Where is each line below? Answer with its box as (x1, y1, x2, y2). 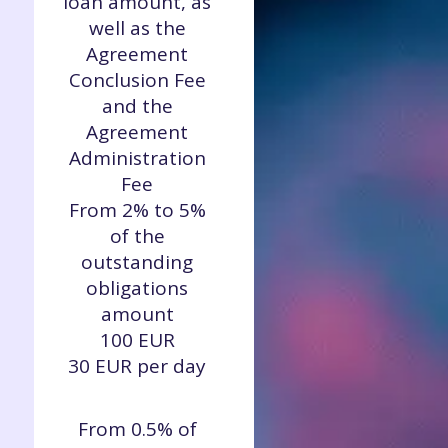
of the (109, 223, 165, 249)
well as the (88, 15, 186, 41)
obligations (86, 275, 188, 301)
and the (101, 93, 173, 119)
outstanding (81, 249, 193, 275)
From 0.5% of (77, 416, 197, 442)
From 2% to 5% (68, 197, 206, 223)
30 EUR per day (68, 353, 206, 379)
